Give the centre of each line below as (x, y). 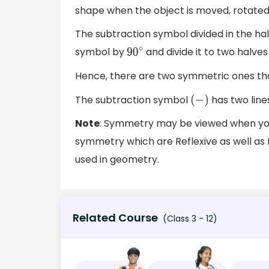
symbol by (101, 52)
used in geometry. (117, 160)
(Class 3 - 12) (189, 218)
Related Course (115, 217)
